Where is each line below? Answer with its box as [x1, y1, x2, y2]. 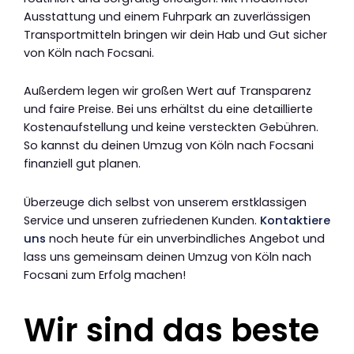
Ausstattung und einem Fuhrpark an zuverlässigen [24, 8, 311, 24]
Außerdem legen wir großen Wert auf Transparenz [24, 83, 311, 100]
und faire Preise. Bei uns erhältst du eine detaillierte [24, 101, 313, 118]
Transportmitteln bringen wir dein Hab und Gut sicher [24, 26, 327, 43]
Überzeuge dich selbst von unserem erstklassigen [24, 194, 307, 210]
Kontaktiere [260, 212, 330, 228]
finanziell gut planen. [24, 156, 141, 172]
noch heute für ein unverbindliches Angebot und [46, 230, 325, 247]
